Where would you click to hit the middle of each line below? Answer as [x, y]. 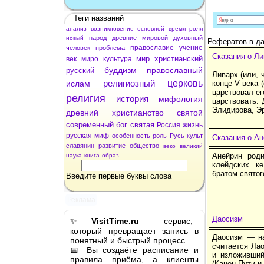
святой [190, 112]
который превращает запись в [134, 231]
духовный [188, 37]
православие [152, 47]
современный [90, 124]
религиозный [129, 83]
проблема [110, 47]
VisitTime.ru [115, 221]
